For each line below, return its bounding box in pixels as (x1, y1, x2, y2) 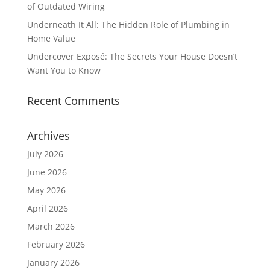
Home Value (27, 33, 75, 44)
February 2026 (27, 239, 85, 250)
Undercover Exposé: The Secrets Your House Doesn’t (27, 51, 237, 62)
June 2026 (27, 166, 67, 178)
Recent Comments (27, 93, 120, 108)
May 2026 (27, 184, 66, 196)
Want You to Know (27, 64, 101, 76)
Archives (27, 128, 70, 143)
